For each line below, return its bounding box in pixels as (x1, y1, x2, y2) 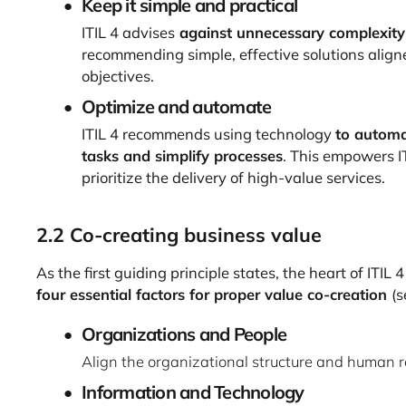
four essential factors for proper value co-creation (36, 284, 391, 304)
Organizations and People (82, 322, 286, 345)
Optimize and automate (82, 94, 272, 118)
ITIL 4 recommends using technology (82, 123, 335, 143)
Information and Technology (82, 380, 304, 403)
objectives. (82, 65, 154, 85)
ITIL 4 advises (82, 22, 175, 42)
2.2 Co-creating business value (36, 221, 322, 246)
